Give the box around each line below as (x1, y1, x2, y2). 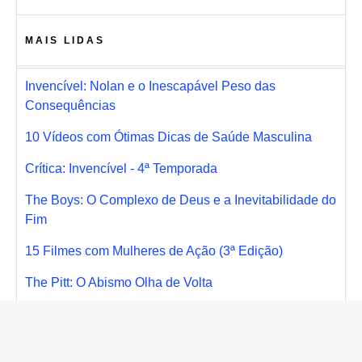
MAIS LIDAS (25, 35, 105, 47)
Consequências (25, 99, 116, 113)
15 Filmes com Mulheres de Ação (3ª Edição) (25, 244, 283, 259)
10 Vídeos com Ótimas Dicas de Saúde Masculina (25, 130, 312, 145)
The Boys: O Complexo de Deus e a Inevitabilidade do (25, 193, 336, 208)
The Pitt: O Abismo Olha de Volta (25, 276, 213, 290)
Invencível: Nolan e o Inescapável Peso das (25, 79, 276, 94)
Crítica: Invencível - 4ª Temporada (25, 162, 217, 176)
